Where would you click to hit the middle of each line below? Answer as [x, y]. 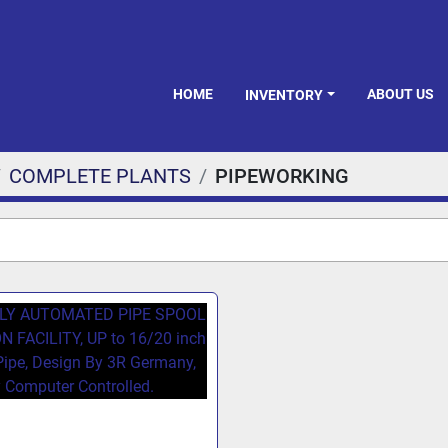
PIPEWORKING [282, 176]
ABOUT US [405, 94]
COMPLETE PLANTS [100, 176]
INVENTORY [286, 94]
